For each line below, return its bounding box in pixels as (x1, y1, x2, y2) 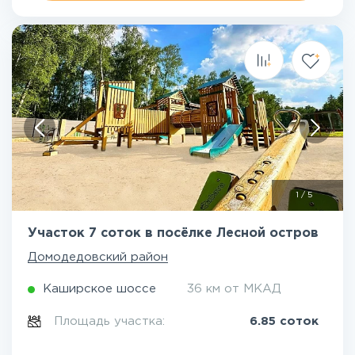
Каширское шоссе (43, 284, 156, 294)
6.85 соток (250, 316, 319, 326)
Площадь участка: (54, 316, 170, 326)
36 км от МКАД (187, 284, 281, 294)
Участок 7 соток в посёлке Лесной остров (28, 227, 319, 239)
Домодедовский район (28, 252, 168, 262)
